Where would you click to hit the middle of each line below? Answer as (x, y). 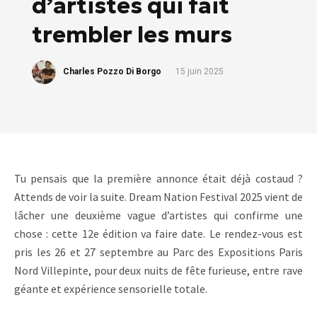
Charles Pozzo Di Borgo (112, 72)
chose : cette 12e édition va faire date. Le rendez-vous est (158, 234)
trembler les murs (132, 35)
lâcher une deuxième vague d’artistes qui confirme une (158, 215)
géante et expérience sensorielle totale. (111, 289)
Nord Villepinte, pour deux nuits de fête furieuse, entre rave (158, 270)
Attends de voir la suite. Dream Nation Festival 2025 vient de (158, 197)
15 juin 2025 (200, 72)
